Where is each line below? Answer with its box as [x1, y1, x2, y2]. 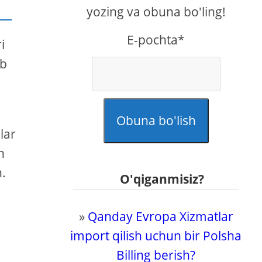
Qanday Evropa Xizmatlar [87, 208, 233, 225]
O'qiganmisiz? [119, 171, 204, 187]
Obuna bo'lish [116, 112, 196, 129]
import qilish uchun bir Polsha [70, 227, 242, 244]
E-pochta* [127, 32, 185, 48]
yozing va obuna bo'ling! [86, 4, 226, 20]
